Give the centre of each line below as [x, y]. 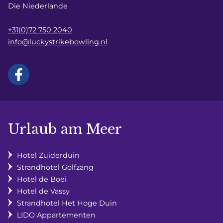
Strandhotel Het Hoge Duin [67, 203]
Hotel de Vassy [43, 191]
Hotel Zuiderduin [48, 155]
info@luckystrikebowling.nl [58, 42]
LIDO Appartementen [56, 215]
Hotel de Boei [42, 179]
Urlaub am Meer [65, 129]
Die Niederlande [38, 6]
